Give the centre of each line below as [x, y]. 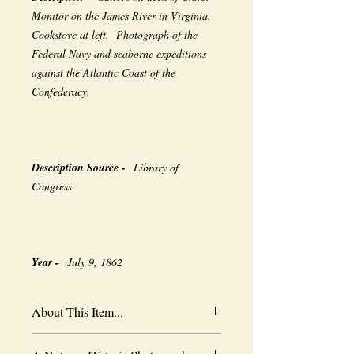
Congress [52, 186]
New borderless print [77, 342]
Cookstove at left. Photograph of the [115, 34]
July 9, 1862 [95, 262]
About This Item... [77, 312]
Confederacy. [61, 91]
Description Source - [83, 168]
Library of [156, 167]
